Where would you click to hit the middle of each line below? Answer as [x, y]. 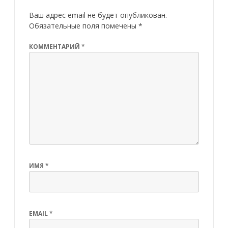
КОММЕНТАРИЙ [55, 46]
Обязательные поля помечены [84, 25]
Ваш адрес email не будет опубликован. [98, 15]
